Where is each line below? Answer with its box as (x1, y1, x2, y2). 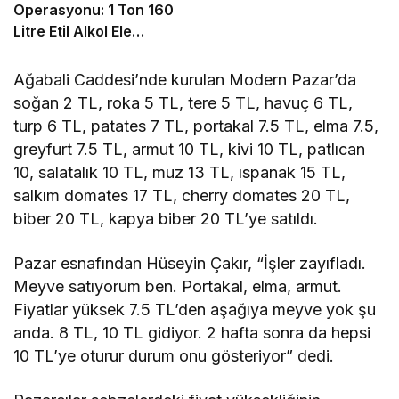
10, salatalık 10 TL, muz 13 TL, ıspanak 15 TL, (13, 162, 346, 182)
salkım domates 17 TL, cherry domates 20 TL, (13, 185, 351, 205)
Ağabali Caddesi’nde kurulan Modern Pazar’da (13, 69, 357, 89)
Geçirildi (13, 43, 71, 61)
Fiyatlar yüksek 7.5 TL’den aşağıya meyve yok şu (13, 299, 377, 319)
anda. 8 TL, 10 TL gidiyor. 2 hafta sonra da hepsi (13, 322, 371, 342)
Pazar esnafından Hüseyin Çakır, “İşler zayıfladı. (13, 253, 367, 273)
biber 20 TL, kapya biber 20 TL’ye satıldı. (13, 208, 319, 228)
